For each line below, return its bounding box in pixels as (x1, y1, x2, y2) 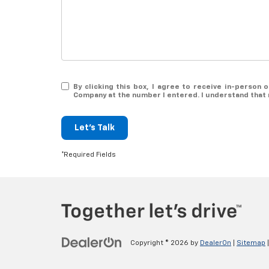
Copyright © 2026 (130, 239, 190, 247)
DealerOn (200, 239, 231, 247)
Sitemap (237, 239, 265, 247)
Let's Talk (74, 123, 115, 132)
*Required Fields (61, 151, 116, 159)
